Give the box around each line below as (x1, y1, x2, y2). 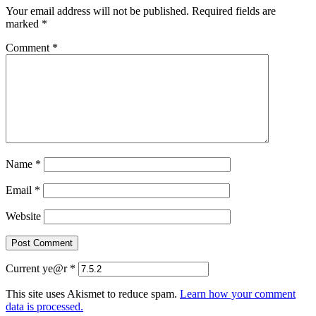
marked (6, 17, 42, 30)
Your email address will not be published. (6, 4, 189, 17)
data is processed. (6, 300, 83, 312)
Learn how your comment (180, 287, 296, 300)
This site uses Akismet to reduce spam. (6, 287, 180, 300)
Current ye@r (6, 262, 70, 274)
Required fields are (192, 4, 276, 17)
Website (6, 209, 41, 222)
